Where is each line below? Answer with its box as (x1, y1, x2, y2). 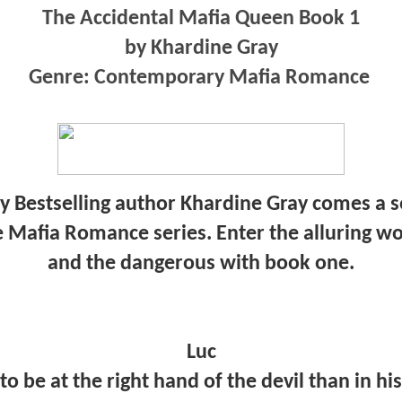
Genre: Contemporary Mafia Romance (28, 66, 374, 89)
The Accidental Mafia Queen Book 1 (42, 7, 360, 30)
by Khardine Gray (124, 37, 278, 59)
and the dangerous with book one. (48, 252, 354, 275)
